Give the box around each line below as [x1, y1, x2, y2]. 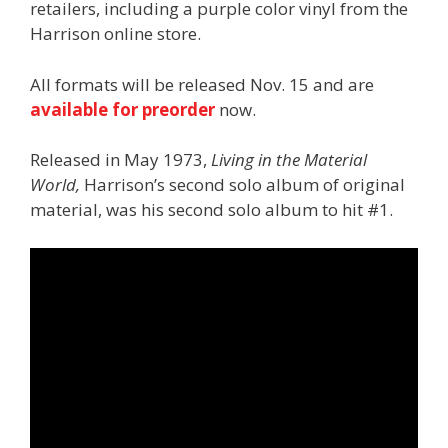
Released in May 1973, [30, 148, 211, 172]
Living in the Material [211, 148, 367, 172]
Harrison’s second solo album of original [80, 173, 405, 197]
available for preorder [30, 97, 215, 121]
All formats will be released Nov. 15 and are [30, 72, 374, 96]
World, [30, 173, 80, 197]
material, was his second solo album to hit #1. [30, 198, 393, 222]
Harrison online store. [30, 22, 201, 46]
